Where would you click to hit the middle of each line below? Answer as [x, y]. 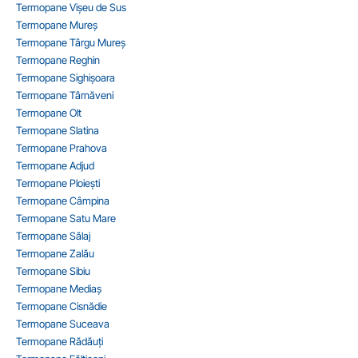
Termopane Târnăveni [65, 95]
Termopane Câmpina [63, 200]
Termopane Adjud [55, 165]
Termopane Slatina [58, 130]
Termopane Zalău [55, 253]
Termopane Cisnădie [62, 306]
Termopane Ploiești [58, 183]
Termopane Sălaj [53, 235]
